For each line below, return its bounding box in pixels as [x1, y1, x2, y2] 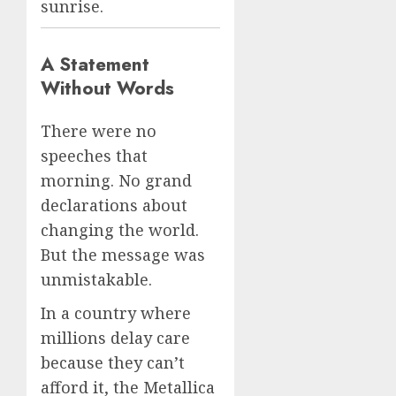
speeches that [41, 145, 148, 167]
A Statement [41, 50, 149, 79]
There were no [41, 120, 156, 142]
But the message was [41, 244, 205, 266]
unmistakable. [41, 269, 152, 291]
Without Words [41, 74, 174, 103]
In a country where [41, 302, 191, 324]
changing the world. [41, 219, 199, 241]
